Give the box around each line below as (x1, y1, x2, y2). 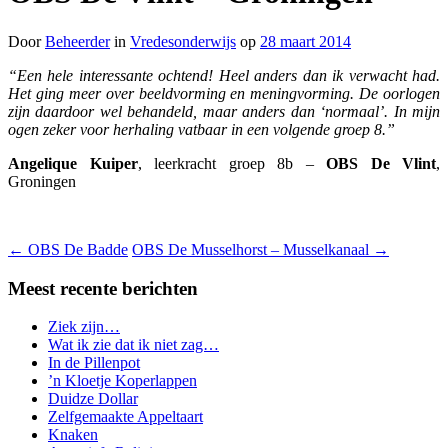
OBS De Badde (24, 240, 128, 258)
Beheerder (45, 32, 110, 50)
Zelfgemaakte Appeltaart (48, 408, 203, 426)
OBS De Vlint (326, 154, 436, 172)
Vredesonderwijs (130, 32, 236, 50)
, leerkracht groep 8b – (137, 154, 326, 172)
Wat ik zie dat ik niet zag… (48, 336, 219, 354)
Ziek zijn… (48, 318, 120, 336)
